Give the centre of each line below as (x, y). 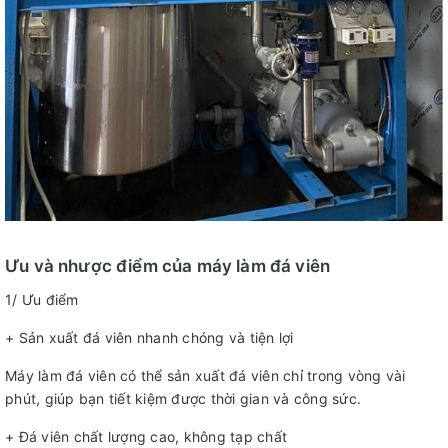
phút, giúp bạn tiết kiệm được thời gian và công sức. (183, 398)
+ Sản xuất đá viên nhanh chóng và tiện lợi (149, 337)
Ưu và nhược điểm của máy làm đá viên (168, 266)
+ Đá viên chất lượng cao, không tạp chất (146, 436)
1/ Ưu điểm (42, 299)
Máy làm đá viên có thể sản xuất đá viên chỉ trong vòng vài (205, 375)
